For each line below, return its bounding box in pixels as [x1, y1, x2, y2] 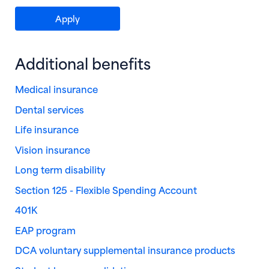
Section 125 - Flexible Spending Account [15, 182, 197, 196]
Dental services [15, 101, 84, 116]
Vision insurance [15, 142, 90, 156]
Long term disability [15, 162, 105, 176]
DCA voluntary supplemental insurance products [15, 243, 235, 256]
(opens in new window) [79, 11, 179, 24]
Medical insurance [15, 82, 98, 95]
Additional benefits [15, 51, 151, 74]
